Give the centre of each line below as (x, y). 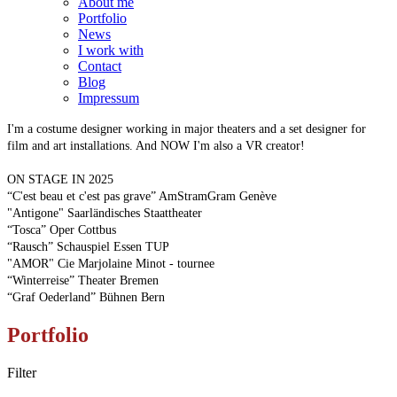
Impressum (109, 97)
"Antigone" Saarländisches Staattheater (105, 213)
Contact (100, 66)
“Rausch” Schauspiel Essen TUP (88, 246)
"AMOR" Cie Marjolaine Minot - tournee (111, 263)
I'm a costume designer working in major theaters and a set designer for (187, 128)
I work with (111, 50)
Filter (22, 372)
